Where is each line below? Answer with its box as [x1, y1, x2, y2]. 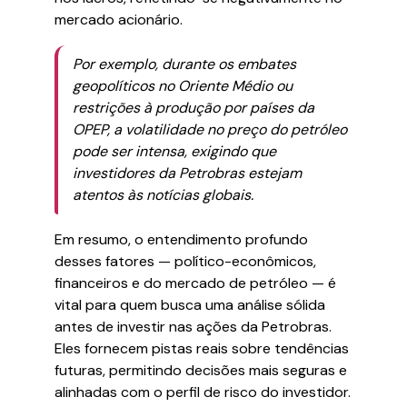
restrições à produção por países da [73, 98, 314, 117]
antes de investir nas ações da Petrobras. [55, 317, 332, 336]
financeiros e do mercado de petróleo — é [55, 273, 336, 293]
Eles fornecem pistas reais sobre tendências [55, 339, 349, 358]
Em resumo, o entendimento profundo [55, 230, 308, 249]
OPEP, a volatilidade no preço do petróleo [73, 120, 347, 139]
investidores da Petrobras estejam [73, 164, 302, 183]
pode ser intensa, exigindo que [73, 142, 276, 161]
